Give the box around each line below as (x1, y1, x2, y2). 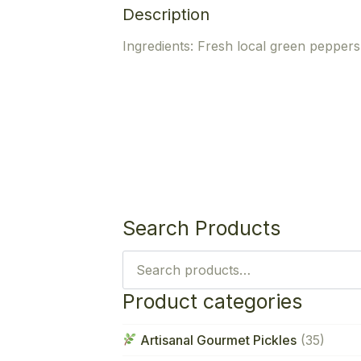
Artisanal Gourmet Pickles (137, 331, 297, 348)
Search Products (122, 215, 280, 240)
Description (122, 4, 210, 24)
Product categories (122, 288, 302, 313)
